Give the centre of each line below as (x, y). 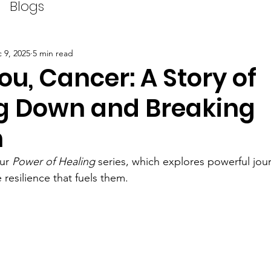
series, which (129, 162)
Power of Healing (54, 162)
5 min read (53, 53)
